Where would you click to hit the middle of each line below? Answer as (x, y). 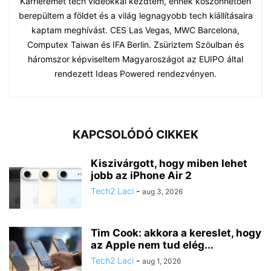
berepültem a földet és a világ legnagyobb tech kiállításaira (135, 15)
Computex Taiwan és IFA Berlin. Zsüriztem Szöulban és (135, 44)
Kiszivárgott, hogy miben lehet (169, 163)
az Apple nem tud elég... (152, 245)
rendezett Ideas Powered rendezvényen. (135, 73)
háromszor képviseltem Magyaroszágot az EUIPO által (135, 59)
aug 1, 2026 (162, 261)
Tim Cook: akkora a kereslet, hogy (176, 233)
